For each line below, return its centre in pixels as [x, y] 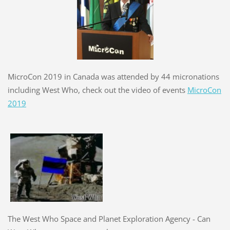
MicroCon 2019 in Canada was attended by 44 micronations [113, 76]
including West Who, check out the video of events [97, 90]
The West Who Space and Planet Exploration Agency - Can [109, 218]
